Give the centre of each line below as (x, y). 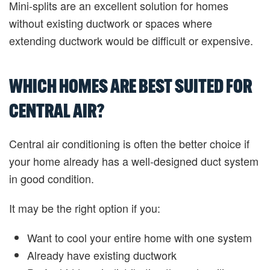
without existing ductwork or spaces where (111, 23)
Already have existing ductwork (102, 255)
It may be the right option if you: (85, 208)
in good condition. (52, 178)
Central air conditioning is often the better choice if (129, 143)
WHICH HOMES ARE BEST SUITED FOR (130, 86)
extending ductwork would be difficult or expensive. (131, 40)
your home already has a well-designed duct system (134, 161)
